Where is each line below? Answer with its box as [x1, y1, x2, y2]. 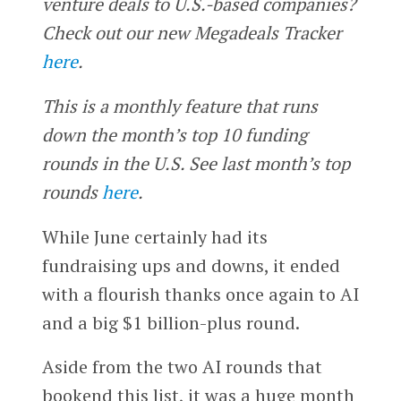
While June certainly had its [41, 224, 268, 249]
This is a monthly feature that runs [41, 93, 318, 118]
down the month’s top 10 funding [41, 122, 308, 147]
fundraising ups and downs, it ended [41, 252, 340, 277]
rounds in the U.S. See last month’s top [41, 150, 350, 175]
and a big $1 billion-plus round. [41, 310, 300, 335]
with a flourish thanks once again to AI [41, 281, 359, 306]
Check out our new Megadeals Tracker [41, 20, 342, 45]
